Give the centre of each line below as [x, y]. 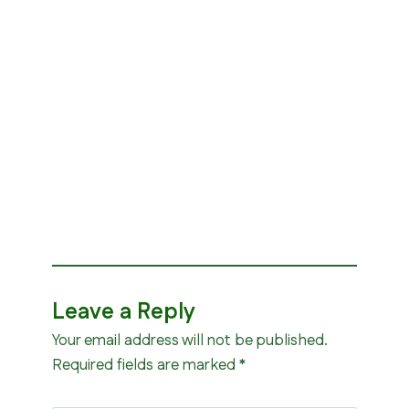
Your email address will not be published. [189, 340]
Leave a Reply [123, 312]
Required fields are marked [145, 365]
